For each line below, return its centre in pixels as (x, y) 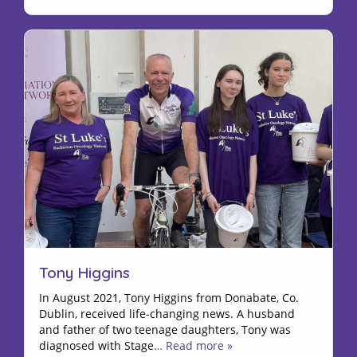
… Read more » (193, 345)
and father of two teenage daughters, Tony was (165, 329)
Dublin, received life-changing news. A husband (167, 313)
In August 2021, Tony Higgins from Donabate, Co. (169, 297)
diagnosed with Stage (96, 345)
